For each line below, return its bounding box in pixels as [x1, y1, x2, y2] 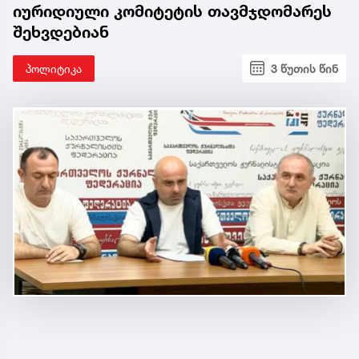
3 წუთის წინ [271, 61, 338, 75]
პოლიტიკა [26, 61, 82, 75]
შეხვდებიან [13, 22, 109, 42]
